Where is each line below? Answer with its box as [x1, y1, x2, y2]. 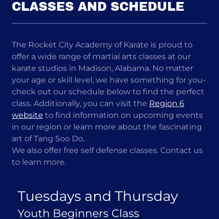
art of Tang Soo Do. [12, 134, 85, 144]
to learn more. [12, 157, 66, 167]
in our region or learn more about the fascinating [12, 122, 202, 132]
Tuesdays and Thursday [18, 188, 178, 205]
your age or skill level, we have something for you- [12, 75, 206, 85]
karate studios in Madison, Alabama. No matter [12, 64, 193, 73]
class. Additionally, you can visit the [12, 99, 149, 109]
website [12, 110, 43, 120]
